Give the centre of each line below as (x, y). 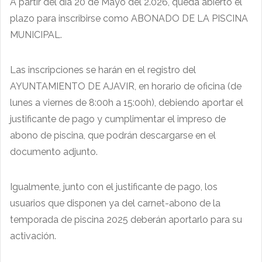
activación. (33, 236)
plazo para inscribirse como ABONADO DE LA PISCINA (129, 18)
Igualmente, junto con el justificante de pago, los (114, 187)
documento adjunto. (54, 151)
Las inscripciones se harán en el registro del (103, 70)
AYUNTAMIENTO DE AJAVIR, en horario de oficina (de (126, 86)
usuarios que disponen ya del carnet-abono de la (115, 203)
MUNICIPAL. (36, 35)
